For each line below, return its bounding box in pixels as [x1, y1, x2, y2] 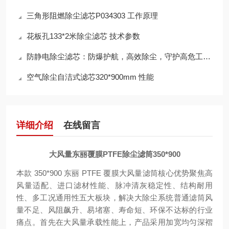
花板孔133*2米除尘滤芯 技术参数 [27, 32, 140, 40]
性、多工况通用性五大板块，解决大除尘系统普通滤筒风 [16, 193, 213, 202]
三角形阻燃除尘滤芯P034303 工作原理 [27, 11, 158, 20]
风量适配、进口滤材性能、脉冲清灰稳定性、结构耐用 [16, 181, 213, 190]
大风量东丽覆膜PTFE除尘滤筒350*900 [49, 150, 180, 158]
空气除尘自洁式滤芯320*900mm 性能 [27, 73, 154, 81]
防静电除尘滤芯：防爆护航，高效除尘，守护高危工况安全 [27, 52, 203, 61]
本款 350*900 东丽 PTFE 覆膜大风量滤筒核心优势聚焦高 [16, 169, 213, 177]
